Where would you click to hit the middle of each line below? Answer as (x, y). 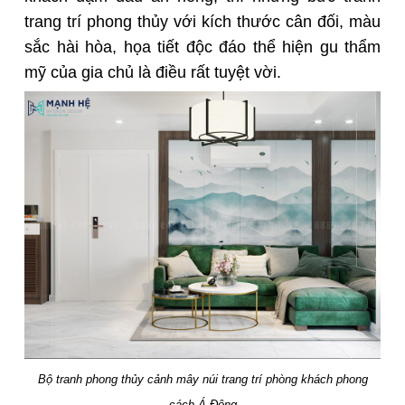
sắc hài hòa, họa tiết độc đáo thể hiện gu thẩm (202, 47)
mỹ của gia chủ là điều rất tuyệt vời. (153, 73)
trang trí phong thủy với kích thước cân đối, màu (202, 22)
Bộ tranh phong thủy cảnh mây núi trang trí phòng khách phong (202, 379)
